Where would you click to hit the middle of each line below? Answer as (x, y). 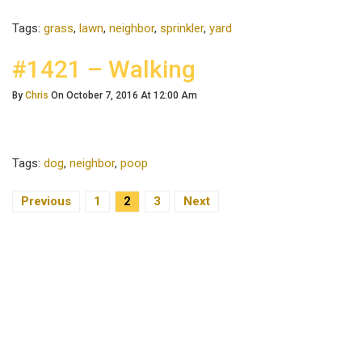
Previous (46, 201)
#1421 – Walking (104, 69)
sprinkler (182, 28)
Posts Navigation (103, 220)
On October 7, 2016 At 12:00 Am (123, 95)
